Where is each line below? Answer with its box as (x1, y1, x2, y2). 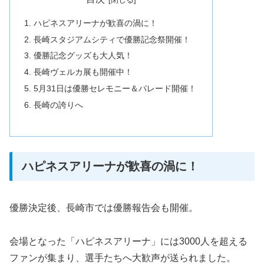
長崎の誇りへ (34, 100, 84, 110)
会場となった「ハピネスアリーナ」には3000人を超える (9, 236, 247, 247)
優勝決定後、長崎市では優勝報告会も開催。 (9, 203, 198, 213)
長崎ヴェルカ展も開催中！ (34, 67, 133, 77)
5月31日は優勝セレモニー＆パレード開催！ (34, 84, 197, 94)
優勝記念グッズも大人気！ (34, 51, 133, 61)
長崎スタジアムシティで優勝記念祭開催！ (34, 34, 191, 44)
